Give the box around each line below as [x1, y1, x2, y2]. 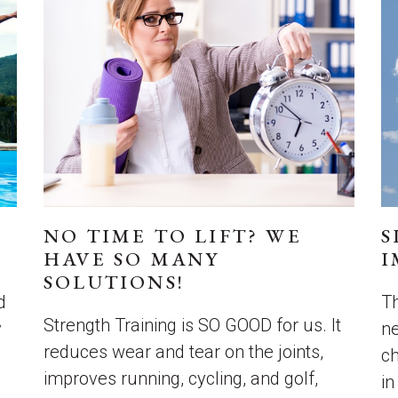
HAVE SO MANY [43, 246, 220, 272]
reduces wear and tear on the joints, [43, 341, 323, 362]
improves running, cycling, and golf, [43, 368, 318, 389]
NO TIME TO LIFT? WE [43, 223, 302, 249]
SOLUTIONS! [43, 269, 185, 295]
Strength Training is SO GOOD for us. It [43, 314, 341, 336]
